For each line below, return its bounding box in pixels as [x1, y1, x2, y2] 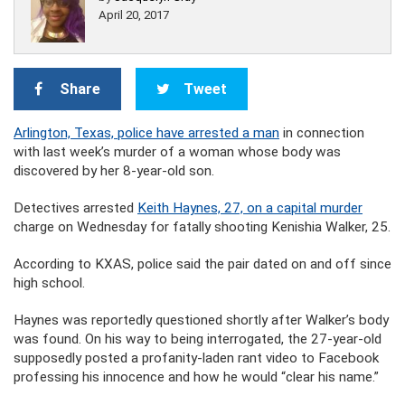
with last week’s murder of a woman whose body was [14, 144, 341, 160]
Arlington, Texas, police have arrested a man [14, 125, 279, 141]
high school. [14, 275, 85, 291]
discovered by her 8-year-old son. [14, 163, 214, 179]
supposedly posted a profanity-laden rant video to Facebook [14, 350, 379, 366]
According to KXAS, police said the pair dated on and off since [14, 256, 391, 272]
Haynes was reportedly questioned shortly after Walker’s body [14, 312, 389, 328]
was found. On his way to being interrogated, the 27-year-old [14, 331, 381, 347]
